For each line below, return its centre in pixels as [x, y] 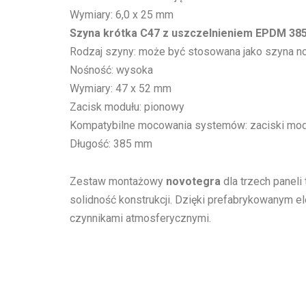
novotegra [193, 181]
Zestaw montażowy [118, 181]
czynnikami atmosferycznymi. [140, 218]
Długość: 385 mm [111, 143]
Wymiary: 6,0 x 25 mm [122, 14]
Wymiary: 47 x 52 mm [121, 88]
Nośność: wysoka [111, 70]
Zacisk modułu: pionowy [127, 107]
